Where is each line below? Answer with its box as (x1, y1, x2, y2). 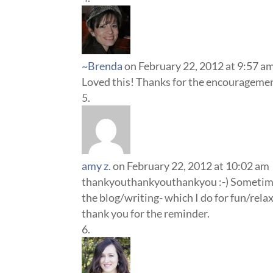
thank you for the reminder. (82, 207, 210, 220)
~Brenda (82, 59, 123, 73)
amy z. (82, 159, 112, 172)
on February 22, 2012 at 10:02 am (113, 159, 270, 172)
